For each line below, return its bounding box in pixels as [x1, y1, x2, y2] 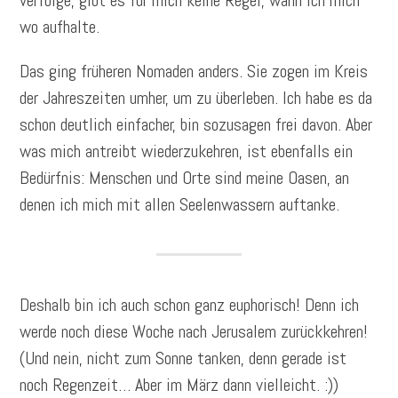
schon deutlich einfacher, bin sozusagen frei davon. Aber [20, 113, 373, 137]
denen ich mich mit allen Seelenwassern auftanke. [20, 193, 340, 217]
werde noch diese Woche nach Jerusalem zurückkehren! [20, 320, 369, 344]
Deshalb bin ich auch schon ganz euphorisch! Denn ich [20, 293, 360, 317]
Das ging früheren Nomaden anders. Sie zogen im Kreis [20, 60, 369, 84]
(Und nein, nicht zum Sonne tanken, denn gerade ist [20, 346, 347, 370]
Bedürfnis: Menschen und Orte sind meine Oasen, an [20, 166, 350, 190]
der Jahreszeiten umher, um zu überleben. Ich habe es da [20, 86, 373, 110]
